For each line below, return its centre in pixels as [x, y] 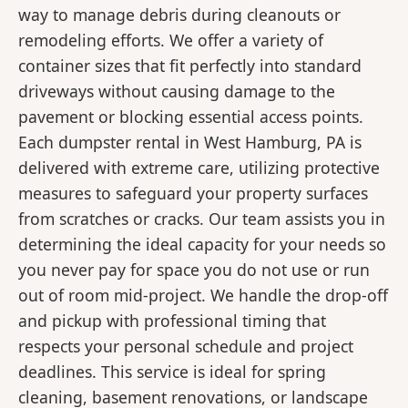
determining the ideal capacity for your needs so [202, 245]
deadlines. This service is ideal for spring [172, 372]
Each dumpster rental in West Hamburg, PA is [190, 143]
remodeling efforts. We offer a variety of [171, 41]
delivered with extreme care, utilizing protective [199, 168]
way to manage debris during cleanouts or [179, 15]
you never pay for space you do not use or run [194, 270]
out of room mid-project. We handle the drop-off [203, 296]
